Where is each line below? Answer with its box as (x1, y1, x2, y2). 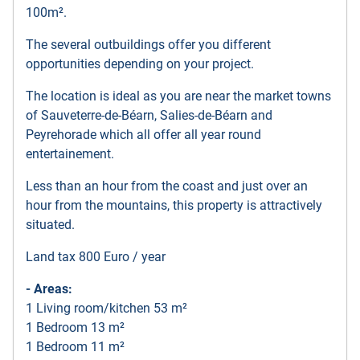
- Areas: (26, 281, 72, 297)
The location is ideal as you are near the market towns (26, 88, 331, 104)
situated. (26, 217, 75, 233)
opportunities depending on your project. (26, 56, 254, 72)
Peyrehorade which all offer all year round (26, 127, 261, 143)
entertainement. (26, 146, 114, 162)
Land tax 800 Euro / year (26, 249, 166, 265)
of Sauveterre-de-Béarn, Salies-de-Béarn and (26, 108, 272, 124)
